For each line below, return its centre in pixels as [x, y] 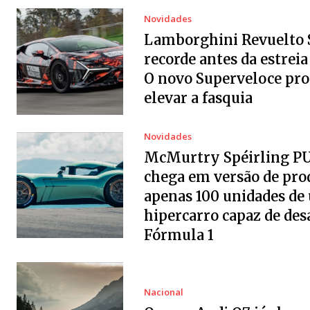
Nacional [163, 292]
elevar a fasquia [198, 98]
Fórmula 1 [179, 235]
